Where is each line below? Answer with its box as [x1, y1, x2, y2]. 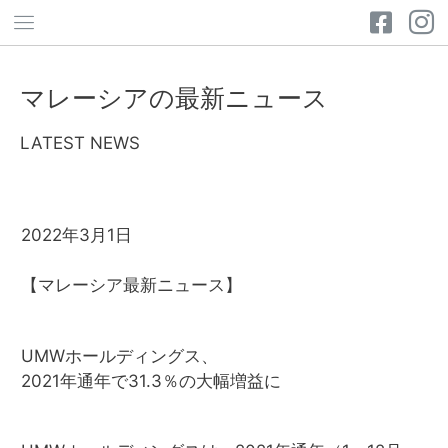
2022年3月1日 [21, 224, 132, 245]
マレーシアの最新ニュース [20, 83, 328, 113]
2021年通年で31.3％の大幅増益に [21, 370, 281, 391]
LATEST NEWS [20, 133, 140, 153]
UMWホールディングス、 [21, 345, 218, 366]
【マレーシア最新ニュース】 [21, 275, 242, 295]
